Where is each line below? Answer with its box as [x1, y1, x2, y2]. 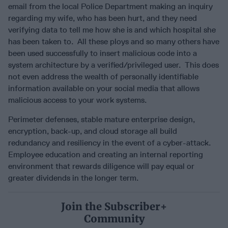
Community [83, 212, 145, 225]
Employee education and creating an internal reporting [8, 150, 203, 160]
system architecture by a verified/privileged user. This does [8, 60, 219, 70]
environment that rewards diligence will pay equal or [8, 161, 194, 172]
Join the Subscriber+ [61, 200, 167, 213]
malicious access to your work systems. [8, 95, 151, 105]
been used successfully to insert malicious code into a [8, 48, 197, 59]
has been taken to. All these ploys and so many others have [8, 37, 219, 47]
